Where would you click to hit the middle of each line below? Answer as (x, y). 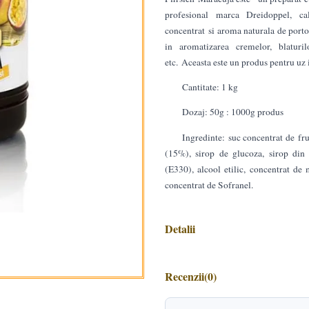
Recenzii (185, 276)
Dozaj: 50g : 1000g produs (232, 112)
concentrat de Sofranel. (209, 185)
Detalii (180, 228)
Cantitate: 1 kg (210, 87)
